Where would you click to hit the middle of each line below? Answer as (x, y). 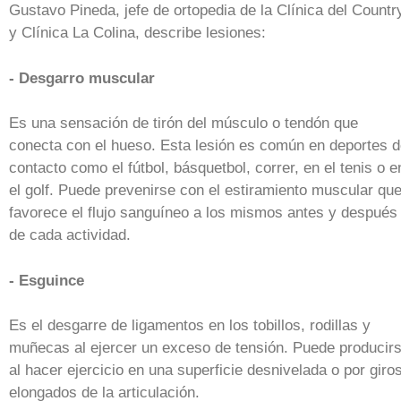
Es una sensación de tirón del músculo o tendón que (183, 124)
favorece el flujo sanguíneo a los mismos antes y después (203, 213)
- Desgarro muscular (82, 78)
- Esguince (47, 280)
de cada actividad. (70, 235)
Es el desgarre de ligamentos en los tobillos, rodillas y (190, 326)
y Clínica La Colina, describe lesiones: (137, 33)
